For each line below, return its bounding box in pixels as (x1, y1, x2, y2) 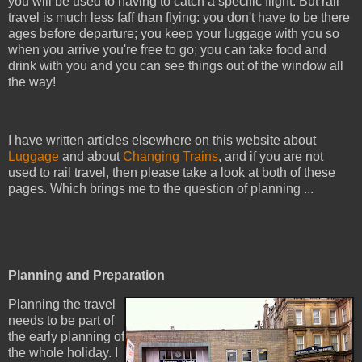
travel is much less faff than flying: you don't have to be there (8, 11, 350, 25)
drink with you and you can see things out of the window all (8, 59, 343, 74)
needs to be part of (8, 314, 114, 328)
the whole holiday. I (8, 346, 118, 360)
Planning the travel (8, 297, 116, 312)
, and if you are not (218, 149, 323, 163)
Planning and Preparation (8, 268, 165, 283)
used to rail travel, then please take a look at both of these (8, 165, 335, 179)
